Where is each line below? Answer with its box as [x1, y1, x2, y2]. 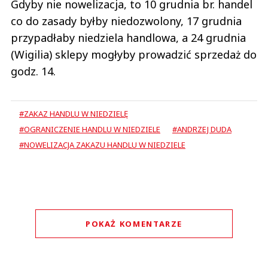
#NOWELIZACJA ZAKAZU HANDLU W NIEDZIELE [19, 139, 185, 151]
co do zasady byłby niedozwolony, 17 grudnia [11, 14, 242, 29]
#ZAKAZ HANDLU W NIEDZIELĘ [19, 108, 128, 120]
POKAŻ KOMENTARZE [85, 218, 183, 230]
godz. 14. [11, 64, 56, 79]
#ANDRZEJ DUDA [172, 124, 232, 135]
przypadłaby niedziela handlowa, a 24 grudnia [11, 31, 246, 45]
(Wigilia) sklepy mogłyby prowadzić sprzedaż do [11, 47, 257, 62]
